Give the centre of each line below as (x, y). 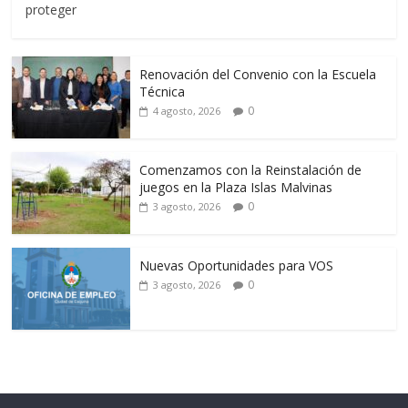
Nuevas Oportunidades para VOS (237, 265)
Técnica (163, 91)
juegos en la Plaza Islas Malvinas (236, 187)
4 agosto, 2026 (187, 110)
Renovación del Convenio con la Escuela (258, 74)
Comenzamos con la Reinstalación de (251, 169)
